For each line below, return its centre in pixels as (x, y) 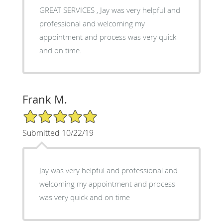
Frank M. (45, 100)
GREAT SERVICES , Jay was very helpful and (110, 10)
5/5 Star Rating (47, 113)
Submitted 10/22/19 (58, 133)
